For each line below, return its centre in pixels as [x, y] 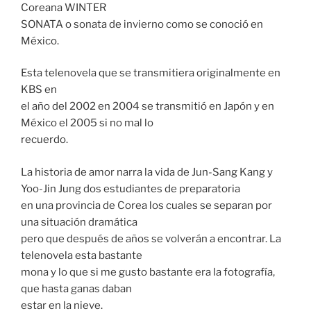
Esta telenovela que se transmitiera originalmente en [151, 73]
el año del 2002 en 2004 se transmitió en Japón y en [148, 107]
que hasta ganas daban [76, 288]
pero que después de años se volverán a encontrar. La [151, 238]
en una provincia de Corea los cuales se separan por [146, 205]
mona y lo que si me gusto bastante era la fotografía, [148, 272]
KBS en [39, 90]
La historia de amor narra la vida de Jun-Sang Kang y [147, 172]
